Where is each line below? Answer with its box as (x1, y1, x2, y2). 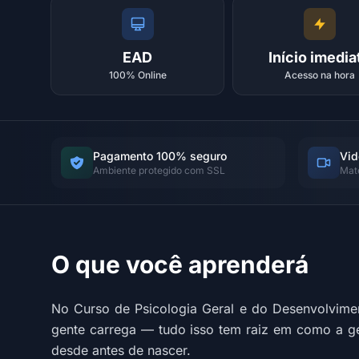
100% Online (108, 69, 167, 81)
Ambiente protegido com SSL (93, 164, 225, 176)
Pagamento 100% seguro (93, 149, 227, 163)
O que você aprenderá (51, 250, 309, 279)
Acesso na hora (284, 69, 355, 81)
